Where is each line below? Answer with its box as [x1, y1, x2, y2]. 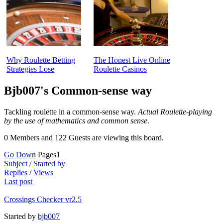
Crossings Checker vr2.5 [4, 195, 82, 204]
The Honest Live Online [94, 55, 170, 64]
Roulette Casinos [94, 64, 147, 73]
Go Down [4, 150, 36, 159]
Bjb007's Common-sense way [4, 84, 152, 97]
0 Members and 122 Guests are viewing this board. [4, 133, 164, 142]
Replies [4, 168, 27, 177]
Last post [4, 177, 32, 186]
